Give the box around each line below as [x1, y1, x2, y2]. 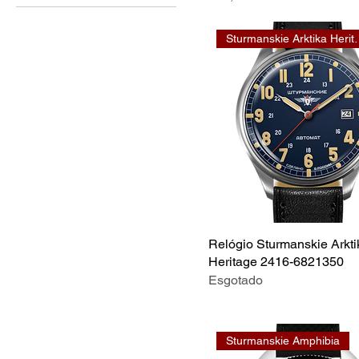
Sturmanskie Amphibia [226, 333, 341, 347]
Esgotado [208, 272, 263, 288]
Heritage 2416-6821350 [208, 253, 344, 269]
